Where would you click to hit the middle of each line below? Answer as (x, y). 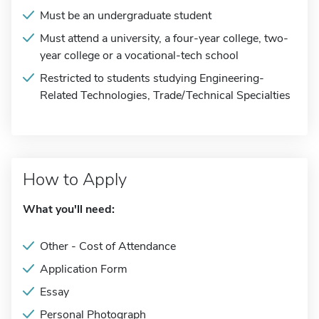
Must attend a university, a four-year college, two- (164, 38)
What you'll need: (69, 209)
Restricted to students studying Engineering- (152, 78)
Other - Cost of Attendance (108, 246)
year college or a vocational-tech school (139, 56)
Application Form (84, 269)
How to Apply (75, 179)
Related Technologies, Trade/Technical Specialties (165, 95)
